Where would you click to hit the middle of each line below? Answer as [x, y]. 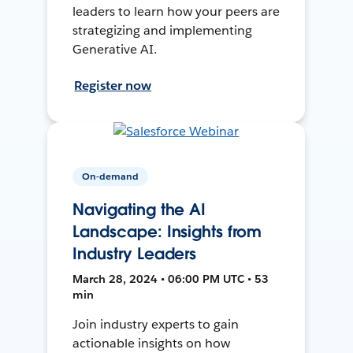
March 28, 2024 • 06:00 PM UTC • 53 [171, 279]
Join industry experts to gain [156, 325]
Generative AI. [115, 49]
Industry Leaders [135, 254]
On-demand [111, 176]
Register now [113, 85]
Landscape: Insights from [167, 232]
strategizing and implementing [162, 30]
